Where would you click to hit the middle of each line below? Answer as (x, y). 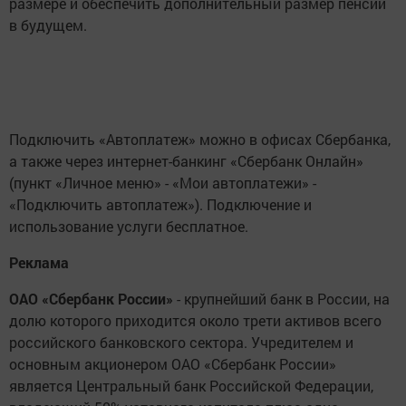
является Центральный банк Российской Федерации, (191, 386)
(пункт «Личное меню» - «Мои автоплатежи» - (163, 183)
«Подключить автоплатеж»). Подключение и (160, 205)
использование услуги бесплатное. (129, 227)
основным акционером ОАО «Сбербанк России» (173, 364)
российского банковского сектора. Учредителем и (181, 343)
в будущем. (48, 25)
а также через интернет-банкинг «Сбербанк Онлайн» (186, 161)
